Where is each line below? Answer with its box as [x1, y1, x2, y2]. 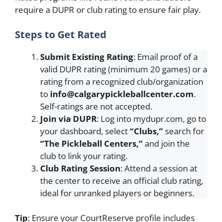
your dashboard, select [40, 125, 130, 137]
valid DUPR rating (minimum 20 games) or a [40, 63, 207, 75]
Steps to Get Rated [15, 27, 107, 41]
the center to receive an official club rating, [40, 174, 203, 186]
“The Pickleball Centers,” [40, 137, 143, 149]
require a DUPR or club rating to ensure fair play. [15, 4, 201, 15]
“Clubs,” [130, 125, 163, 137]
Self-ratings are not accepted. [40, 100, 152, 112]
